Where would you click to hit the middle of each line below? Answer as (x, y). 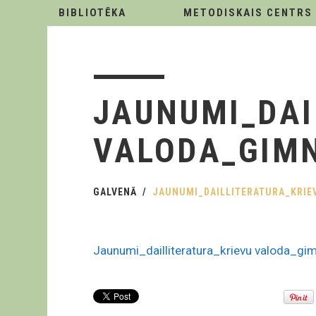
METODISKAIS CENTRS (248, 13)
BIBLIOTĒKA (92, 13)
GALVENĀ (115, 192)
